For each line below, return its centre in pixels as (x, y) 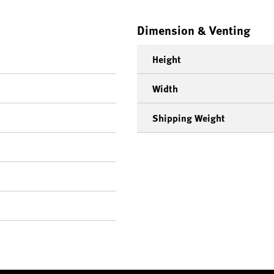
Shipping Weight (189, 118)
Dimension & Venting (194, 30)
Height (167, 59)
